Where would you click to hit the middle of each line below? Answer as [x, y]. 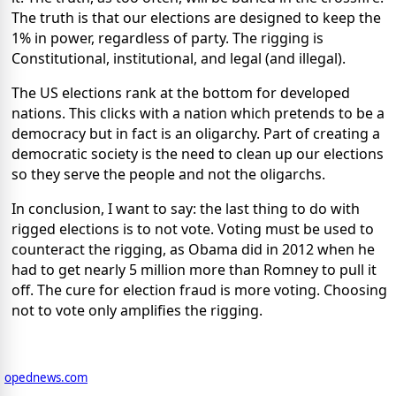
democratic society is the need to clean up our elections [198, 154]
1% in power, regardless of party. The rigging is [168, 38]
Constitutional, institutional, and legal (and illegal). [179, 59]
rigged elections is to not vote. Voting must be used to [193, 229]
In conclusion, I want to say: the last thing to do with [186, 209]
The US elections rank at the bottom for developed [181, 93]
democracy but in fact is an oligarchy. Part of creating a [196, 134]
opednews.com [46, 378]
